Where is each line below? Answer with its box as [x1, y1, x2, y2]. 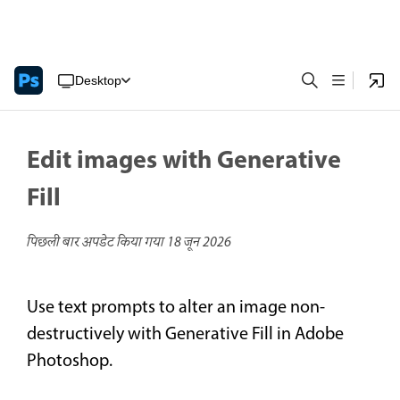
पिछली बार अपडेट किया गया [27, 232, 167, 254]
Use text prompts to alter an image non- [27, 295, 325, 322]
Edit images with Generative [27, 141, 341, 182]
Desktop [75, 72, 121, 87]
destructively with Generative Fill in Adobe [27, 321, 344, 349]
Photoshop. [27, 348, 112, 376]
